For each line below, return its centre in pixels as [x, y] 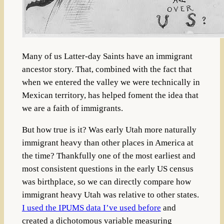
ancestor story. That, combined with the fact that [107, 69]
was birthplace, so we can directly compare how [106, 182]
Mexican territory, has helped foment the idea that [110, 95]
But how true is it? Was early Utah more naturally [109, 130]
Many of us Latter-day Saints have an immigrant [107, 56]
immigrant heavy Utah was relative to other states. [110, 195]
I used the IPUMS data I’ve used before [91, 208]
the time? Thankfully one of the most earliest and [108, 156]
